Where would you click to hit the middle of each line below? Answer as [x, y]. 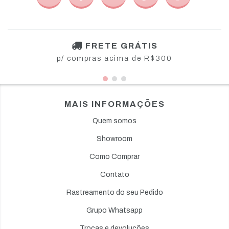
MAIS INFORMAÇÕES [114, 104]
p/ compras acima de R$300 [114, 58]
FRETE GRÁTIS [121, 46]
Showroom [114, 139]
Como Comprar [114, 156]
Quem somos [114, 121]
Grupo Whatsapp [114, 210]
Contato [114, 174]
